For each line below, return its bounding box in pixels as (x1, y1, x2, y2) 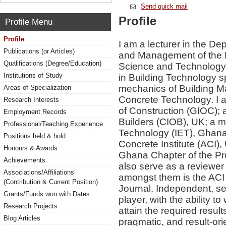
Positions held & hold (4, 132, 66, 140)
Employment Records (4, 108, 67, 116)
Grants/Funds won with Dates (4, 190, 90, 198)
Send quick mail (141, 2, 188, 10)
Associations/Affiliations (4, 168, 74, 176)
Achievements (4, 156, 45, 164)
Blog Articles (4, 214, 40, 222)
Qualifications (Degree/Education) (4, 60, 101, 67)
